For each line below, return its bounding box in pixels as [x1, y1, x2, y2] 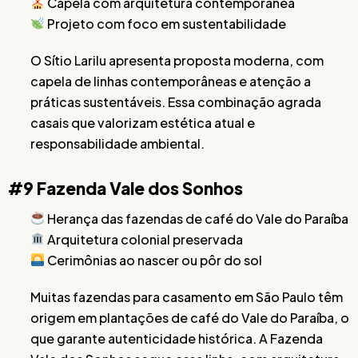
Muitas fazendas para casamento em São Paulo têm [30, 288, 343, 305]
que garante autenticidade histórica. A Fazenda [30, 329, 323, 347]
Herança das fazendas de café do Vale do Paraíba [45, 209, 349, 227]
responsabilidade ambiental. [30, 134, 205, 152]
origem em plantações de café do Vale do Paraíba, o [30, 308, 349, 326]
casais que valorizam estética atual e [30, 113, 255, 131]
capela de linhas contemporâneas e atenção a [30, 72, 311, 89]
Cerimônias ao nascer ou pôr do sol [45, 251, 263, 268]
